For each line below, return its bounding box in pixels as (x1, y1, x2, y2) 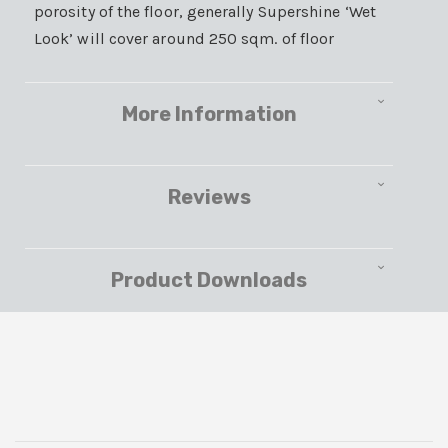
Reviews (167, 184, 251, 209)
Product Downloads (111, 267, 307, 292)
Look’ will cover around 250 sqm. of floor (34, 28, 335, 48)
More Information (121, 101, 297, 126)
